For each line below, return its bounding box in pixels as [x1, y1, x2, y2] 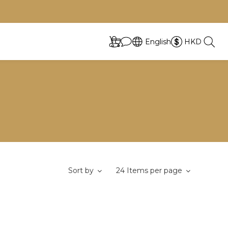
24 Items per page [116, 166, 182, 175]
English [145, 37, 171, 46]
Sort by [68, 166, 94, 175]
